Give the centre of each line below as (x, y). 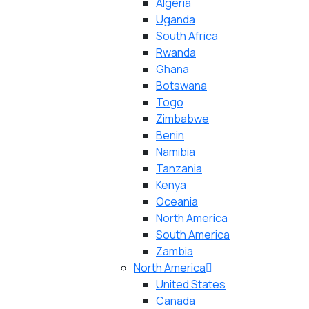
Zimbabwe (182, 119)
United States (191, 284)
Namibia (176, 152)
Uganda (176, 19)
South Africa (187, 36)
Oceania (177, 201)
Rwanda (176, 52)
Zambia (175, 251)
